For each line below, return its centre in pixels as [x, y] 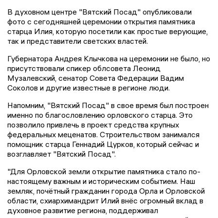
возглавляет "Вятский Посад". [62, 154]
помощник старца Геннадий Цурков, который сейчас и [103, 144]
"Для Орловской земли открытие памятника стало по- [104, 172]
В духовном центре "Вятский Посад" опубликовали [100, 12]
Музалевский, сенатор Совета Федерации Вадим [96, 78]
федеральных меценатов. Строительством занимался [103, 135]
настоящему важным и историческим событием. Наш [101, 181]
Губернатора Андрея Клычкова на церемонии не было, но [109, 59]
